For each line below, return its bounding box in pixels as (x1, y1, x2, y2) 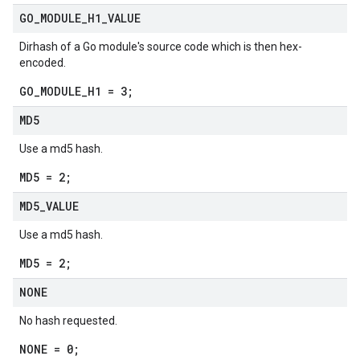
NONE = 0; (19, 342, 80, 357)
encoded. (19, 56, 66, 69)
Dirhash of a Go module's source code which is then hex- (19, 40, 302, 53)
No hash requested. (19, 314, 117, 327)
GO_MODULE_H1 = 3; (19, 84, 133, 99)
